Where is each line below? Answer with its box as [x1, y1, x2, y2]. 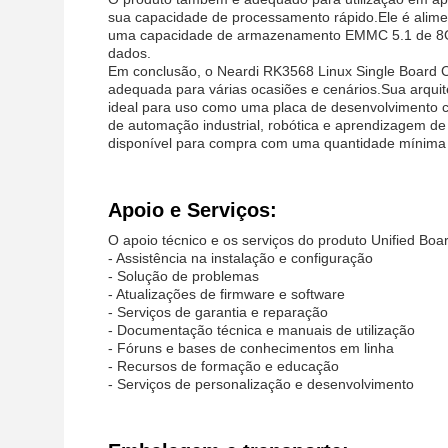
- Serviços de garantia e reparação [108, 304, 328, 320]
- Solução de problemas [108, 268, 259, 284]
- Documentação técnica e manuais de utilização [108, 322, 415, 338]
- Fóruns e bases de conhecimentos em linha [108, 340, 394, 356]
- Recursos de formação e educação [108, 358, 339, 374]
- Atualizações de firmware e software [108, 286, 345, 302]
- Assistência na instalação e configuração [108, 250, 373, 266]
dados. [108, 45, 151, 61]
